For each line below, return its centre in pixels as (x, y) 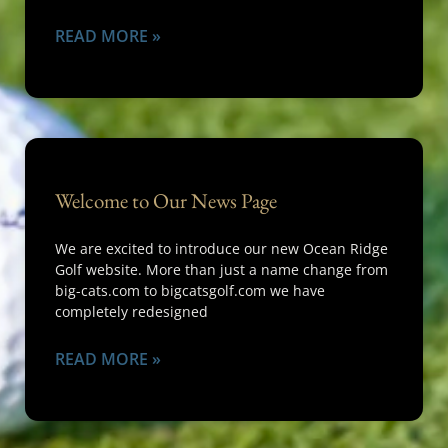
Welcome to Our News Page (166, 200)
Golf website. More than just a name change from (221, 269)
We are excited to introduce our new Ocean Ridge (221, 248)
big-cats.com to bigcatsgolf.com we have (190, 290)
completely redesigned (131, 311)
